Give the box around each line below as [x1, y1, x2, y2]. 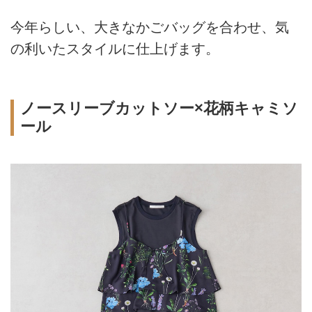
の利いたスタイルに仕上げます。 [10, 41, 219, 57]
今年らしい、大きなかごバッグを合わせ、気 [10, 19, 289, 36]
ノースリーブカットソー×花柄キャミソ [19, 100, 298, 118]
